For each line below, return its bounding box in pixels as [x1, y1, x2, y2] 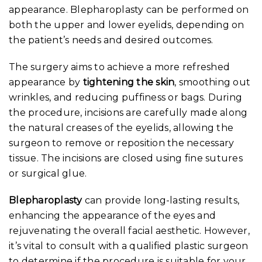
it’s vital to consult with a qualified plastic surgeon [9, 240, 249, 251]
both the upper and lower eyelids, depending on [9, 19, 244, 30]
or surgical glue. [9, 167, 87, 179]
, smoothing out [174, 76, 250, 88]
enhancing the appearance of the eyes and [9, 209, 216, 221]
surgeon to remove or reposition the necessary [9, 137, 235, 149]
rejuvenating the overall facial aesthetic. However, [9, 225, 250, 236]
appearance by [9, 76, 83, 88]
